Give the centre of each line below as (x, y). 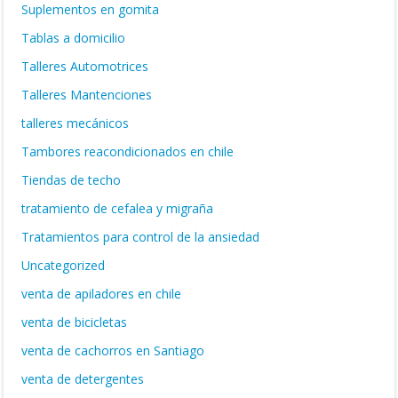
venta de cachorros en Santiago (113, 350)
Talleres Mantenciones (87, 95)
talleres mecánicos (75, 123)
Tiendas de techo (71, 180)
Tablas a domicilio (73, 38)
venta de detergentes (83, 379)
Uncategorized (63, 265)
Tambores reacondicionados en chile (127, 151)
